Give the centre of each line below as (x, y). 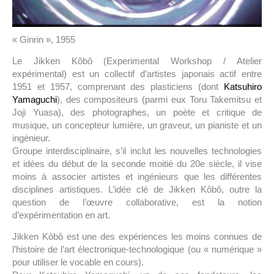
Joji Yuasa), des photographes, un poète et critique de (137, 112)
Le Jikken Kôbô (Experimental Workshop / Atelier (137, 61)
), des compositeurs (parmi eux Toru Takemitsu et (159, 99)
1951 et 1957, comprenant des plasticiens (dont (118, 86)
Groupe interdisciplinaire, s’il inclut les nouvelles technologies (137, 150)
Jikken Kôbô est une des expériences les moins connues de (137, 236)
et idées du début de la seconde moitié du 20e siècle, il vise (137, 163)
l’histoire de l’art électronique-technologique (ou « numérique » (137, 249)
